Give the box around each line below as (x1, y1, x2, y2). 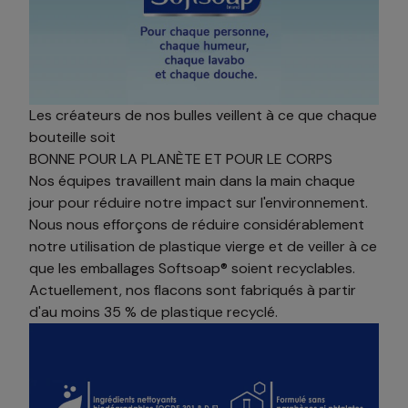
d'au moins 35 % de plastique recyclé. (29, 301, 278, 321)
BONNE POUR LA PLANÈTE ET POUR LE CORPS (29, 148, 332, 168)
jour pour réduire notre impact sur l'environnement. (29, 192, 368, 212)
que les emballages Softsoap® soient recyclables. (29, 258, 355, 278)
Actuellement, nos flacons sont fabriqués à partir (29, 280, 356, 300)
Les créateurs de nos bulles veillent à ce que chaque (29, 105, 377, 125)
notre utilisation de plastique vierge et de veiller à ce (29, 236, 377, 256)
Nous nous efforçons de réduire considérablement (29, 214, 364, 234)
